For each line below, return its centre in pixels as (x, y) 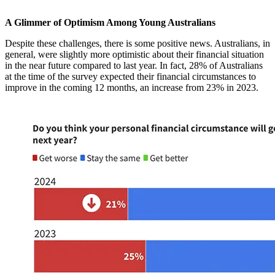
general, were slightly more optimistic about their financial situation (134, 55)
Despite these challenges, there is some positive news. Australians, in (137, 44)
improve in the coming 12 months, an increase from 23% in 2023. (132, 88)
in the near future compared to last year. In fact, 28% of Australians (134, 66)
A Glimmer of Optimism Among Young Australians (110, 23)
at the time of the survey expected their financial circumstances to (130, 77)
